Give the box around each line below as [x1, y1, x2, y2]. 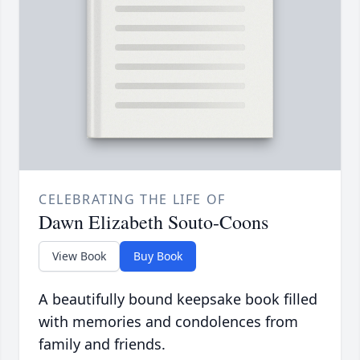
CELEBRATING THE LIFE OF [39, 190, 226, 209]
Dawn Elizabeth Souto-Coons [39, 209, 268, 235]
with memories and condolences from [39, 312, 298, 332]
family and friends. [39, 334, 166, 354]
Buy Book [133, 248, 182, 264]
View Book [52, 248, 106, 264]
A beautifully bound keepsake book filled [39, 289, 317, 309]
